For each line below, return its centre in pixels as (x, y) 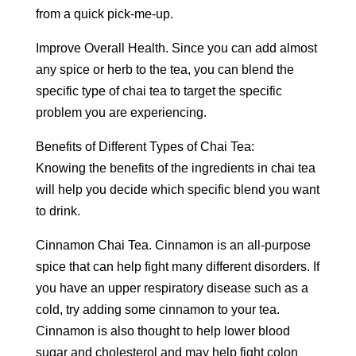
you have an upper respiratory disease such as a (172, 288)
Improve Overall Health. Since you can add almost (176, 48)
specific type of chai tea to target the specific (159, 91)
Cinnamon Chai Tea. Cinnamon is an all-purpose (173, 245)
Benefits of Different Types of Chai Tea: (145, 147)
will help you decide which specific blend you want (177, 190)
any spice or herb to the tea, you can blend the (164, 70)
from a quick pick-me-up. (104, 14)
